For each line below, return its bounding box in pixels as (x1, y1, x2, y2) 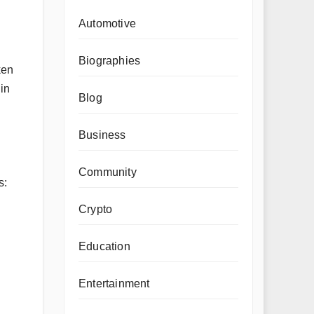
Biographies (78, 55, 141, 67)
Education (78, 240, 130, 252)
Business (78, 129, 126, 141)
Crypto (78, 203, 113, 215)
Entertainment (78, 278, 150, 289)
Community (78, 166, 137, 178)
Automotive (78, 18, 136, 29)
